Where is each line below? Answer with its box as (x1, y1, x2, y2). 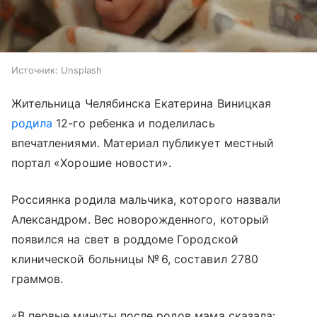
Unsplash (61, 64, 102, 76)
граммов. (11, 272, 64, 287)
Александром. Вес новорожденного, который (11, 212, 269, 227)
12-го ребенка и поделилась (52, 116, 215, 131)
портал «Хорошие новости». (11, 156, 172, 171)
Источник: (11, 64, 58, 76)
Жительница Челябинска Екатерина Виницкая (11, 96, 271, 111)
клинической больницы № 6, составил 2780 (11, 252, 258, 267)
